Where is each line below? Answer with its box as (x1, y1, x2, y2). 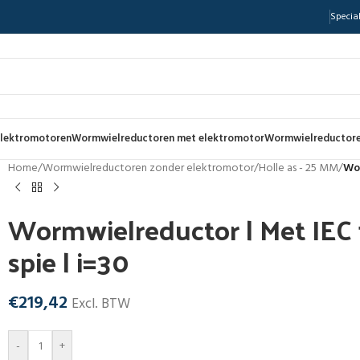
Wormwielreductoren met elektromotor (72, 130, 264, 147)
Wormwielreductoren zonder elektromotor (43, 159, 254, 178)
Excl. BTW (72, 293, 130, 315)
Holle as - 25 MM (259, 159, 338, 178)
